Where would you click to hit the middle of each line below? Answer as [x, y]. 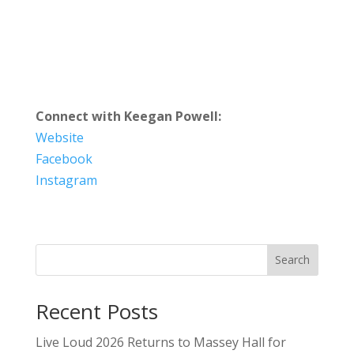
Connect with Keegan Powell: [128, 116]
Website [59, 137]
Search [293, 260]
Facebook [64, 158]
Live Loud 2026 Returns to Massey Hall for [160, 342]
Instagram [66, 180]
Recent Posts [96, 311]
